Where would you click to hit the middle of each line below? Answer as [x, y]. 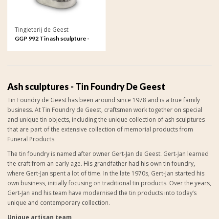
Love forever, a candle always [54, 48]
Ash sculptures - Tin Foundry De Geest [86, 87]
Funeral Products [31, 139]
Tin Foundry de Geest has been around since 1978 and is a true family [104, 100]
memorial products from [159, 129]
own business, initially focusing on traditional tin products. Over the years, [109, 183]
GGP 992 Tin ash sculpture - [52, 38]
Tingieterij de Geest [42, 29]
